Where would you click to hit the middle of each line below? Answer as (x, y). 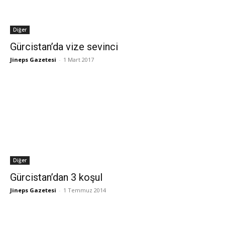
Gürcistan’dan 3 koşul (56, 177)
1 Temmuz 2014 (85, 190)
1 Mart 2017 (79, 59)
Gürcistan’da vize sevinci (64, 46)
